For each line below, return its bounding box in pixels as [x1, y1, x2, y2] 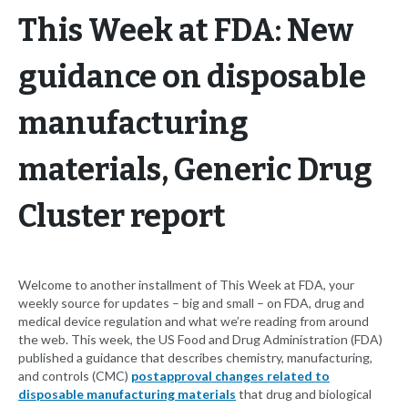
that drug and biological [236, 386, 372, 403]
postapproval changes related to [131, 368, 330, 384]
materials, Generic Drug [18, 151, 372, 189]
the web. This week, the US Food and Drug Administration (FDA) [18, 331, 382, 348]
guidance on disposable [18, 58, 366, 97]
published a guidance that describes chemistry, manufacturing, [18, 350, 372, 366]
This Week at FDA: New [18, 12, 353, 50]
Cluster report [18, 198, 226, 236]
